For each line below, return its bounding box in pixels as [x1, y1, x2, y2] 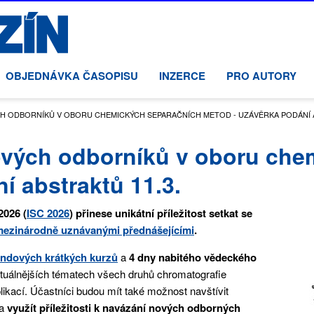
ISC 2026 [27, 205, 69, 221]
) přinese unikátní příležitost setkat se [69, 205, 252, 221]
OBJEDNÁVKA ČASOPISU [5, 68, 138, 84]
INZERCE [158, 68, 205, 84]
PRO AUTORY [226, 68, 296, 84]
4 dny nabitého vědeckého [129, 249, 257, 265]
